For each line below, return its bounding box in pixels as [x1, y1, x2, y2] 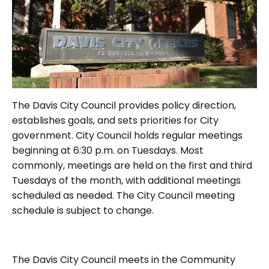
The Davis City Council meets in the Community [12, 253, 235, 267]
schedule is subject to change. [12, 204, 154, 218]
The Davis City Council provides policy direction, [12, 98, 236, 113]
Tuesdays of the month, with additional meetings [12, 174, 241, 188]
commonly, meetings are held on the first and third [12, 159, 252, 173]
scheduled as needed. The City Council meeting [12, 189, 235, 203]
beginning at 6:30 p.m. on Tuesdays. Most [12, 144, 204, 158]
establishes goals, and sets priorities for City [12, 113, 219, 128]
